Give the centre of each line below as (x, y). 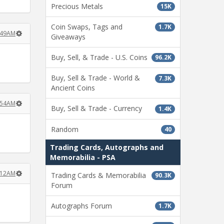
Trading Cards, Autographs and (107, 147)
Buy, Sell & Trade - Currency (96, 108)
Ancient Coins (73, 88)
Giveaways (68, 37)
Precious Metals (77, 6)
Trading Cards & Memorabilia (98, 175)
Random (65, 129)
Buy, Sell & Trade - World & (95, 78)
